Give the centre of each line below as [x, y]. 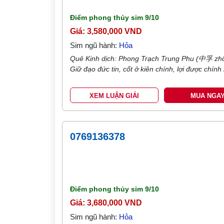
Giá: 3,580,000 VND [106, 31]
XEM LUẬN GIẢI [114, 96]
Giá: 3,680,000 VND [106, 203]
